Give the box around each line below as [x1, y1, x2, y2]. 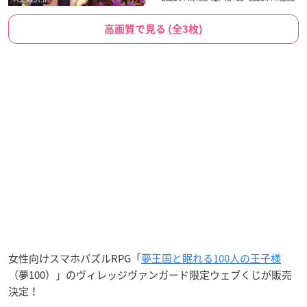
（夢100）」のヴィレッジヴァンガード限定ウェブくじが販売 [8, 267, 292, 282]
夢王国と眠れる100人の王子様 [141, 251, 281, 266]
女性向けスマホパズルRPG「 [8, 251, 141, 266]
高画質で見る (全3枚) [104, 24, 203, 34]
